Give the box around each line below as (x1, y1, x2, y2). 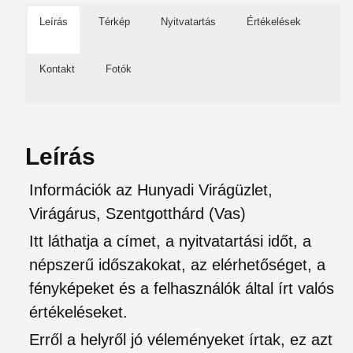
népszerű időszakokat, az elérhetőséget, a (29, 256, 325, 273)
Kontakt (39, 63, 75, 75)
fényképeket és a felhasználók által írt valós (29, 280, 334, 297)
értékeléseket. (29, 303, 128, 321)
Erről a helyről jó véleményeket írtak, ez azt (29, 331, 333, 348)
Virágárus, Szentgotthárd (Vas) (29, 205, 246, 222)
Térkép (98, 16, 130, 28)
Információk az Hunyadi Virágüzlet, (29, 181, 273, 199)
